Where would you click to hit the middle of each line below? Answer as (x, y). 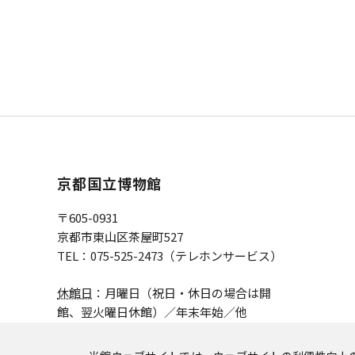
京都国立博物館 (110, 183)
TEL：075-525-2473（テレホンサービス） (170, 256)
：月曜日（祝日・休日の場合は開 (182, 292)
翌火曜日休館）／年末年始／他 (164, 311)
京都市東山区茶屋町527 (120, 237)
